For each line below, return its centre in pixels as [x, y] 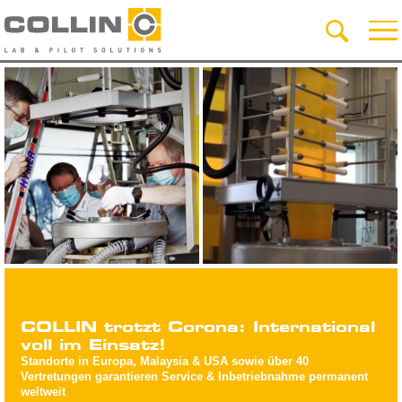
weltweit [43, 391]
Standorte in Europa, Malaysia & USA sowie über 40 [164, 361]
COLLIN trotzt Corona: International [197, 326]
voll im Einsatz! [93, 344]
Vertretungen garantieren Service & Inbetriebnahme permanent [194, 376]
